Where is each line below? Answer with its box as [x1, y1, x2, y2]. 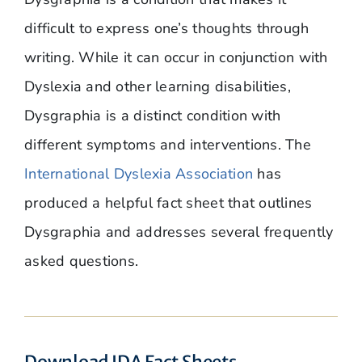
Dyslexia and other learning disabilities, [23, 76, 292, 96]
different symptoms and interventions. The [23, 134, 312, 154]
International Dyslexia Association [23, 163, 254, 183]
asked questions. [23, 250, 139, 271]
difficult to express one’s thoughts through [23, 18, 309, 38]
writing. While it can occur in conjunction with [23, 47, 328, 67]
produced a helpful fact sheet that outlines [23, 192, 313, 213]
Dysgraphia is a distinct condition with [23, 105, 281, 125]
